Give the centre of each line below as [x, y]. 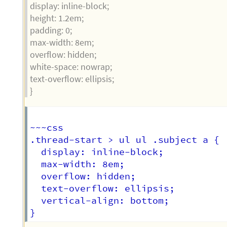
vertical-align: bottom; [105, 200]
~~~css [47, 127]
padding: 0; [51, 31]
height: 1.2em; [57, 18]
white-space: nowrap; [71, 67]
